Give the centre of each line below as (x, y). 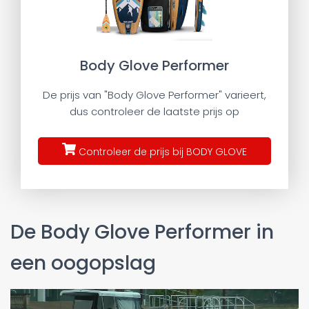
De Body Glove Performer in (142, 232)
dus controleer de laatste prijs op (154, 111)
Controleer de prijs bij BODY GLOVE (161, 151)
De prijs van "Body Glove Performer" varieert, (154, 95)
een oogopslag (83, 263)
